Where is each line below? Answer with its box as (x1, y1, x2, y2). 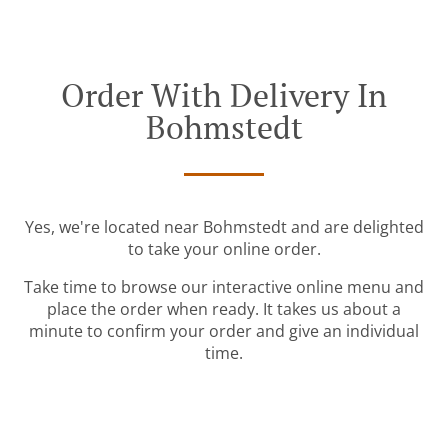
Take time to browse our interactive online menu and (24, 276, 424, 299)
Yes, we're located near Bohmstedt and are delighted (24, 216, 424, 239)
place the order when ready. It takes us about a (47, 298, 401, 321)
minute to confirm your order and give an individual (29, 320, 419, 343)
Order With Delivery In (61, 74, 387, 117)
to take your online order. (127, 238, 321, 261)
